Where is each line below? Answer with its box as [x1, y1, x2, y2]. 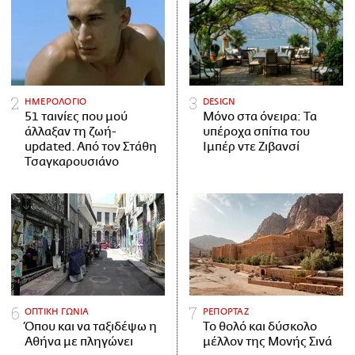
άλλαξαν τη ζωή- [25, 124, 116, 139]
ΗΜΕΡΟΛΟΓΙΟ [25, 96, 87, 107]
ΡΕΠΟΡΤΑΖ [203, 306, 249, 317]
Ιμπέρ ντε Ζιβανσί [203, 139, 300, 154]
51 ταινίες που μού [25, 109, 128, 124]
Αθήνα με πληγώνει [25, 334, 133, 349]
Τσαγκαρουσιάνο [25, 155, 119, 169]
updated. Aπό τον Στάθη [25, 139, 157, 154]
